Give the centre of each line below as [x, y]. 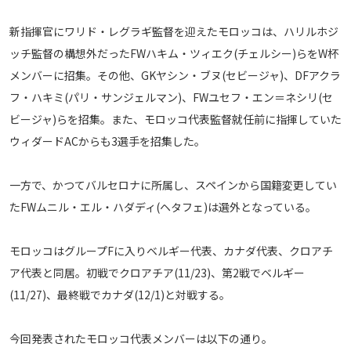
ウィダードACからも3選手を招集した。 [107, 141]
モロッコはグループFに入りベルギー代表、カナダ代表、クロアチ [171, 250]
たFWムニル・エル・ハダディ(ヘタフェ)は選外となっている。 [163, 206]
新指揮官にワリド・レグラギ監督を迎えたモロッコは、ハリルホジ [174, 31]
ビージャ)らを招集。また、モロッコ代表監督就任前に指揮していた [175, 119]
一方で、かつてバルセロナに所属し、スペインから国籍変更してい [173, 185]
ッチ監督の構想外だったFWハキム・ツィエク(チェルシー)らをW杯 [174, 53]
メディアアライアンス [62, 17]
